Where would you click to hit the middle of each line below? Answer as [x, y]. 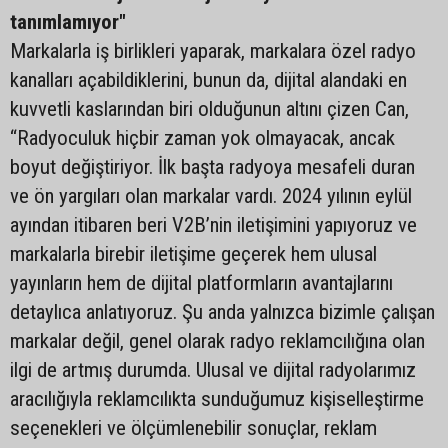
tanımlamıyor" [68, 22]
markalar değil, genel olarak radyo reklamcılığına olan [217, 341]
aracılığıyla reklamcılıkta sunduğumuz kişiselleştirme [217, 399]
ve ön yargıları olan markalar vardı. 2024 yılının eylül [211, 196]
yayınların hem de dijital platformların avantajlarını [201, 283]
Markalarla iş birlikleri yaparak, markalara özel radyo [213, 51]
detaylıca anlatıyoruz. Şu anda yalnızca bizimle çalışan [222, 312]
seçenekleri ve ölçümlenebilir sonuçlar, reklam [193, 428]
